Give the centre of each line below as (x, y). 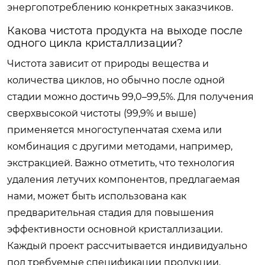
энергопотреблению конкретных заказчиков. (120, 7)
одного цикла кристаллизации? (95, 43)
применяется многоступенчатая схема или (114, 130)
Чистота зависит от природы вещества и (108, 63)
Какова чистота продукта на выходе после (125, 30)
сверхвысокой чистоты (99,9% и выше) (102, 113)
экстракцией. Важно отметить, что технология (121, 163)
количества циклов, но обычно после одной (116, 80)
